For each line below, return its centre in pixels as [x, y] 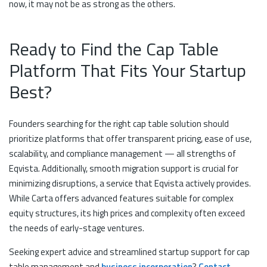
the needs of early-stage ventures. [77, 228]
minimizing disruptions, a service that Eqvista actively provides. [130, 183]
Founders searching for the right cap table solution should [119, 123]
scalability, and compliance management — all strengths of [122, 153]
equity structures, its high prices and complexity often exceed [127, 213]
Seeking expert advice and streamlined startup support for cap [129, 252]
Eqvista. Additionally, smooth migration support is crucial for [124, 168]
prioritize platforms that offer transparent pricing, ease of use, [130, 138]
